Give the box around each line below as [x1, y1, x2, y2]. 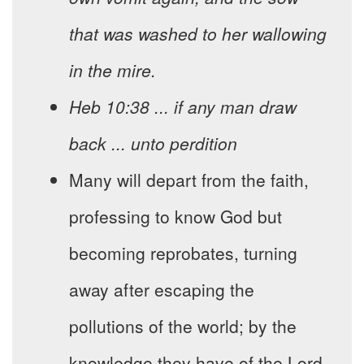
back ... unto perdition [69, 131, 237, 156]
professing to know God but [69, 204, 282, 229]
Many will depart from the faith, [69, 167, 309, 193]
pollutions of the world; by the [69, 314, 297, 339]
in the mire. [69, 58, 156, 83]
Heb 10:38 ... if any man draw [69, 94, 297, 119]
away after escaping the [69, 277, 254, 302]
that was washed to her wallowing [69, 21, 327, 46]
